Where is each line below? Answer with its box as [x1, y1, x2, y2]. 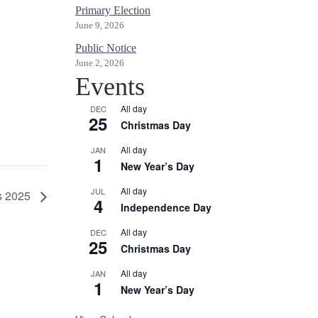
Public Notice [75, 42, 136, 54]
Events [75, 72, 145, 101]
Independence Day [121, 200, 212, 214]
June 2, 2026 [75, 58, 124, 68]
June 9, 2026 [75, 21, 124, 31]
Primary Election [75, 4, 150, 16]
